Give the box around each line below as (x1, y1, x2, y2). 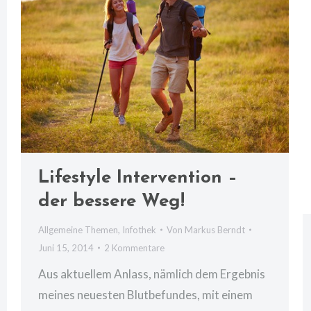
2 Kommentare (104, 242, 165, 253)
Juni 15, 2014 (38, 242, 94, 253)
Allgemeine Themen (38, 224, 118, 235)
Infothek (122, 224, 156, 235)
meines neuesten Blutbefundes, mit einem (38, 287, 253, 302)
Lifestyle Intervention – (38, 168, 237, 187)
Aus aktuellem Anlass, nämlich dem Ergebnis (38, 266, 265, 281)
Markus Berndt (185, 224, 245, 235)
